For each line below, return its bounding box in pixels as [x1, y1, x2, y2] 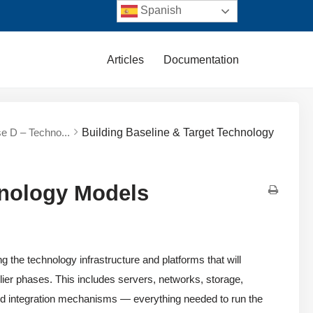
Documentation [163, 53, 239, 66]
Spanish [138, 4, 182, 17]
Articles [107, 53, 144, 66]
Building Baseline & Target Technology [82, 126, 275, 138]
